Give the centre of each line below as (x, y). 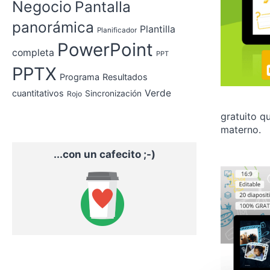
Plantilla (158, 29)
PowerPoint (105, 50)
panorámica (53, 27)
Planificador (117, 30)
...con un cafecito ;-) (104, 154)
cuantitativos (38, 93)
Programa (80, 77)
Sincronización (113, 93)
